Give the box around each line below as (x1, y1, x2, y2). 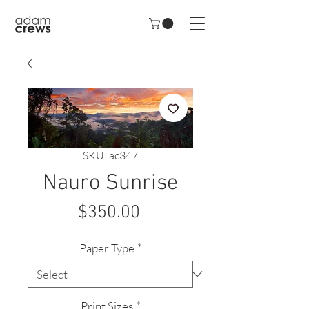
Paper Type (79, 240, 134, 255)
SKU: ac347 (83, 148, 138, 162)
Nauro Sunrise (43, 170, 178, 197)
